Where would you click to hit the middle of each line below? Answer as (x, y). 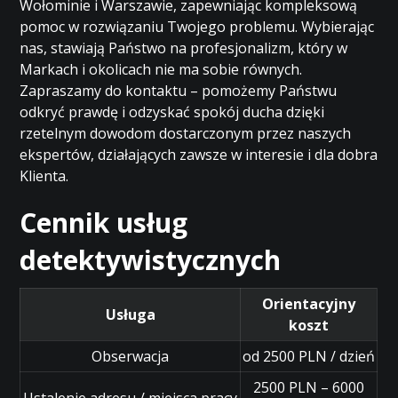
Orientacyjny (309, 304)
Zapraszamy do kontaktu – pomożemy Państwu (179, 91)
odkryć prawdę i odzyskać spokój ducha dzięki (172, 112)
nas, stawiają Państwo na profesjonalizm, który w (184, 48)
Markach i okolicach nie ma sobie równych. (161, 69)
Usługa (130, 314)
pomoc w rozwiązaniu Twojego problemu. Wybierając (197, 27)
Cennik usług (104, 223)
